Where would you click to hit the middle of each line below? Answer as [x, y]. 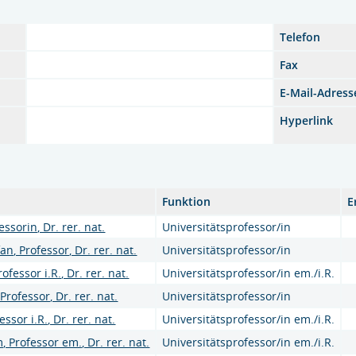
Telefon [300, 37]
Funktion [187, 201]
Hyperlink [307, 120]
